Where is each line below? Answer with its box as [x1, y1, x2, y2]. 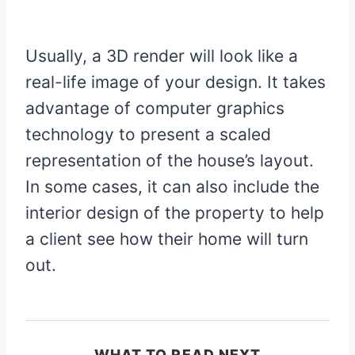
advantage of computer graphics [25, 98, 284, 119]
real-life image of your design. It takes [25, 72, 326, 93]
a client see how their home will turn [25, 229, 308, 250]
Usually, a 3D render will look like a [25, 46, 298, 67]
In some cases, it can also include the [25, 177, 319, 197]
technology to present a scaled [25, 124, 271, 145]
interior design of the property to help [25, 203, 324, 223]
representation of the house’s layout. [25, 151, 314, 171]
